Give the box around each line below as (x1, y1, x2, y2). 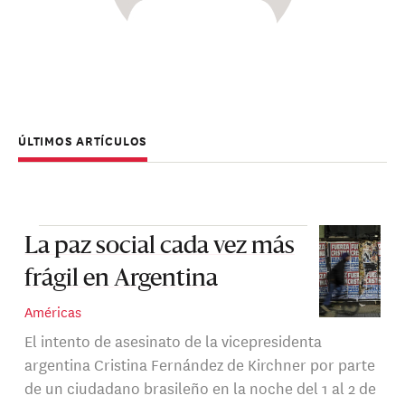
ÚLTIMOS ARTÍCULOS (18, 130, 148, 150)
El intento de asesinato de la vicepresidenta (24, 328, 322, 352)
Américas (24, 301, 81, 323)
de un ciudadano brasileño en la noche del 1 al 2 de (24, 375, 376, 399)
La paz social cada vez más (24, 235, 295, 259)
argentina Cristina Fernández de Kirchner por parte (24, 352, 375, 375)
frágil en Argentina (24, 268, 218, 292)
